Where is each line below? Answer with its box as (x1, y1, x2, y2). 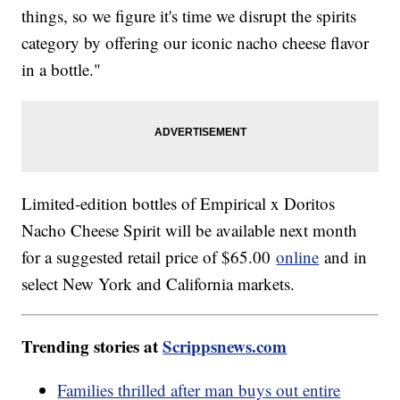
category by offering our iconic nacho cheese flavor (21, 31, 370, 54)
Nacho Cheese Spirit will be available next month (21, 219, 358, 242)
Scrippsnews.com (162, 334, 287, 359)
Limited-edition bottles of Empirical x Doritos (21, 192, 336, 215)
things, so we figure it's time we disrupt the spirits (21, 4, 357, 28)
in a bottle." (21, 58, 102, 81)
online (276, 246, 320, 269)
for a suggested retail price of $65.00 (21, 246, 277, 269)
